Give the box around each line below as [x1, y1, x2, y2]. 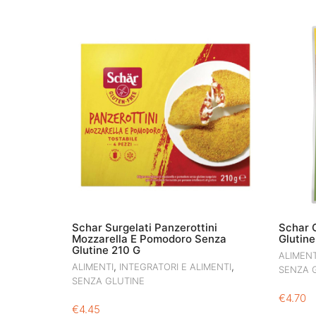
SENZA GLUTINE [72, 274, 145, 286]
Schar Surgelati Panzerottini [72, 220, 217, 234]
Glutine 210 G [72, 243, 140, 257]
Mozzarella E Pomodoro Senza [72, 231, 226, 245]
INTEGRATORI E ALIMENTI [119, 260, 231, 272]
